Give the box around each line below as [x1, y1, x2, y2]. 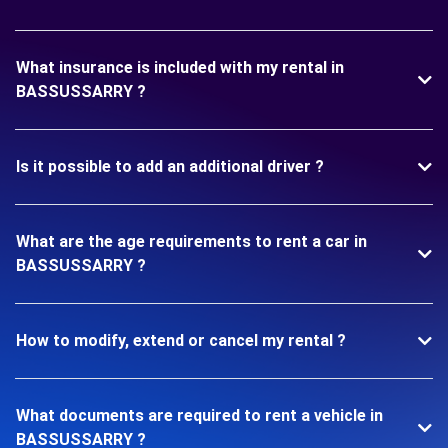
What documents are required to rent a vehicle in [16, 405, 383, 425]
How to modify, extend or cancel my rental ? [16, 330, 346, 350]
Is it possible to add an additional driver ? [16, 156, 324, 176]
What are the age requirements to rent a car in [16, 231, 367, 251]
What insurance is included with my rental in [16, 57, 344, 77]
